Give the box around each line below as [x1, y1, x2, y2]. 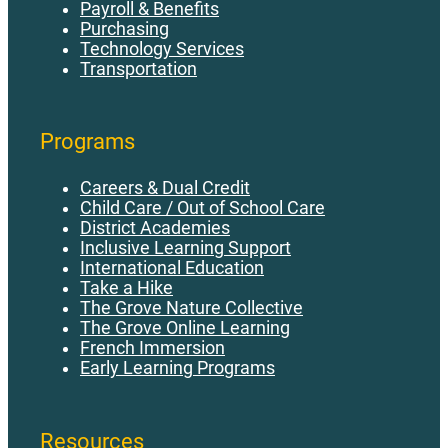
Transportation [80, 58, 197, 79]
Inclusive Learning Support [80, 238, 291, 259]
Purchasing [80, 18, 169, 39]
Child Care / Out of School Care [80, 198, 325, 219]
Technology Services [80, 38, 244, 59]
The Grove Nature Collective [80, 298, 303, 319]
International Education [80, 258, 264, 279]
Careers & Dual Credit [80, 178, 250, 199]
